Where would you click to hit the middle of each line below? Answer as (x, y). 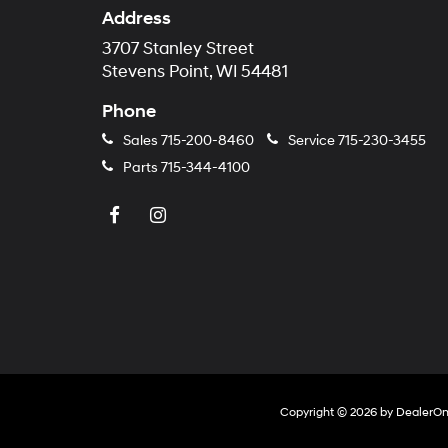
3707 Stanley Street (178, 48)
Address (136, 18)
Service (311, 140)
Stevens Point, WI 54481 (195, 71)
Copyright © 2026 (330, 412)
